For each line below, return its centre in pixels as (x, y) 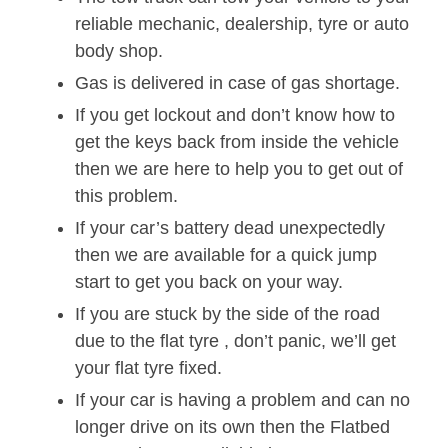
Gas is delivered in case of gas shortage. (237, 83)
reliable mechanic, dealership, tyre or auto (242, 24)
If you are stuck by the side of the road (227, 314)
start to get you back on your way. (209, 282)
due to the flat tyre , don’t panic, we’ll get (235, 341)
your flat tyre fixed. (148, 368)
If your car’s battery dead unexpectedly (230, 228)
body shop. (119, 51)
